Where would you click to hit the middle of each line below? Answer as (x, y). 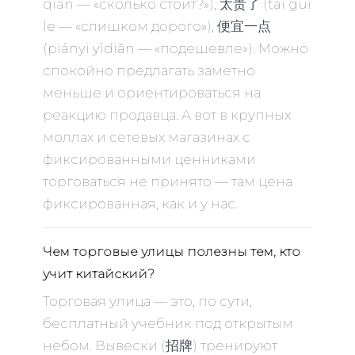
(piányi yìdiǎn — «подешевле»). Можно (176, 48)
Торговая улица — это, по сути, (147, 301)
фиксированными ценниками (149, 159)
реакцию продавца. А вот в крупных (167, 115)
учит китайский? (99, 273)
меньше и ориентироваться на (152, 92)
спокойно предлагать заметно (149, 70)
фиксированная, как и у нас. (140, 203)
